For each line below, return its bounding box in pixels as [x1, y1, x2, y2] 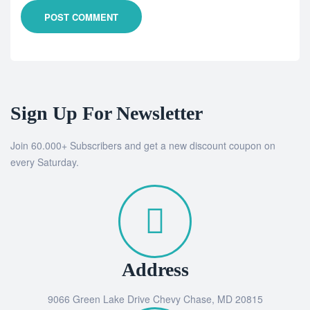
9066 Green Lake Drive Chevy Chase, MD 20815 [47, 292, 263, 307]
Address [121, 259, 189, 281]
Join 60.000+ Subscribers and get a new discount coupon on [10, 138, 275, 153]
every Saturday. [10, 155, 79, 170]
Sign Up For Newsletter [10, 102, 203, 125]
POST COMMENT [44, 10, 118, 24]
